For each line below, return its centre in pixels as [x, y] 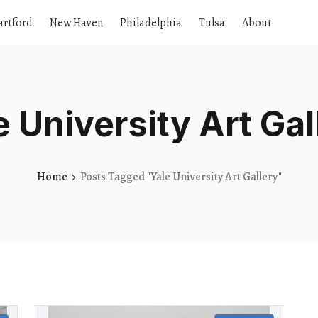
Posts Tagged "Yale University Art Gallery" [181, 176]
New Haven [76, 23]
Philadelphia [151, 23]
